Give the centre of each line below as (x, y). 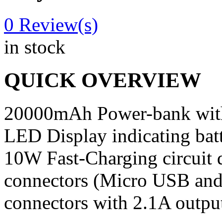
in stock (35, 47)
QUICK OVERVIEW (103, 80)
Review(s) (56, 24)
